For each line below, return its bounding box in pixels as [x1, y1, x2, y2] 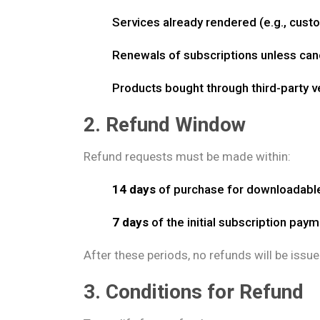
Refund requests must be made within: [84, 149, 291, 164]
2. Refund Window [84, 113, 246, 136]
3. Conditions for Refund [84, 280, 304, 304]
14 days [112, 182, 156, 196]
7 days [112, 215, 149, 229]
